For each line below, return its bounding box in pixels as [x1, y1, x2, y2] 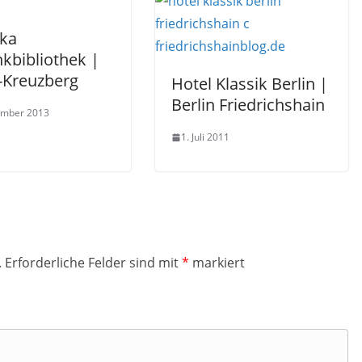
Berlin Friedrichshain [171, 94, 325, 116]
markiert [189, 254, 245, 271]
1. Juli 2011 [181, 130, 229, 144]
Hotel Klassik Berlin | [171, 73, 328, 95]
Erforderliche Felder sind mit [5, 254, 182, 271]
